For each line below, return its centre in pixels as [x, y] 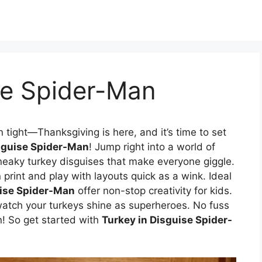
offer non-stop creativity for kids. [154, 191]
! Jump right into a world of [152, 147]
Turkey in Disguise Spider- [167, 220]
